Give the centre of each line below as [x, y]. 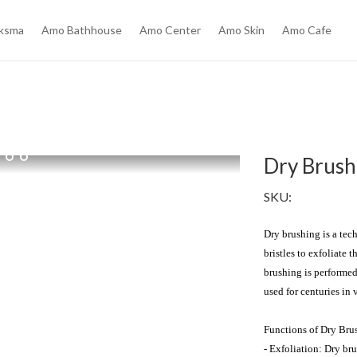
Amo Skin [242, 30]
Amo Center [171, 30]
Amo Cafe [307, 30]
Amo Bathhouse [82, 30]
